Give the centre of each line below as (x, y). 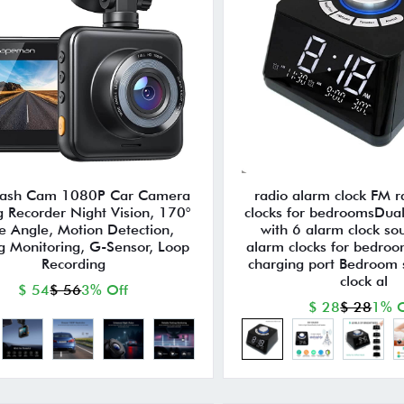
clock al (363, 281)
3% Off (105, 290)
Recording (73, 264)
